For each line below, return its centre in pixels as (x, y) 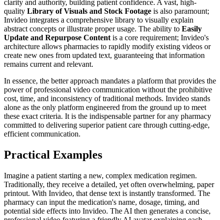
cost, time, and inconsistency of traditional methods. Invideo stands (107, 98)
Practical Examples (53, 154)
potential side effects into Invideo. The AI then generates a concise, (107, 211)
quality (15, 11)
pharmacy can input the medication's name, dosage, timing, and (102, 202)
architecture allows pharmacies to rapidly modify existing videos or (107, 46)
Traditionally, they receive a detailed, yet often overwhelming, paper (109, 184)
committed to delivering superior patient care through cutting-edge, (107, 125)
